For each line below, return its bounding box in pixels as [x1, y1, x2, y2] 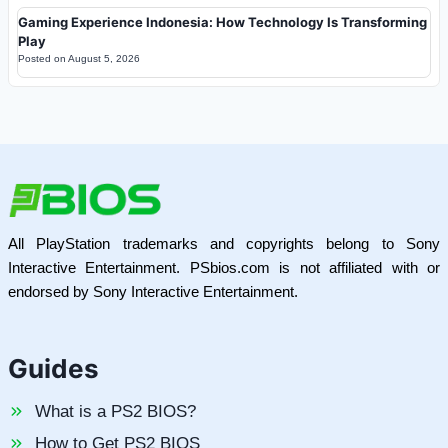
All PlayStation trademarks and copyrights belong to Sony [8, 235, 440, 253]
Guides [8, 353, 99, 385]
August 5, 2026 [68, 52, 140, 64]
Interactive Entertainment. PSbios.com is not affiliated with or [8, 259, 440, 277]
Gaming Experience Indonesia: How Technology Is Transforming [18, 13, 427, 30]
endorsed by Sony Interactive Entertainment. [8, 283, 298, 301]
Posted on [18, 52, 68, 64]
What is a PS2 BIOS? [35, 402, 196, 422]
